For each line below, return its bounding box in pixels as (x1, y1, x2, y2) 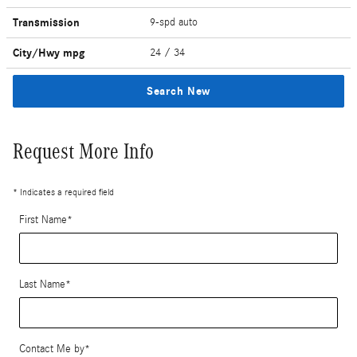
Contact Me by (19, 342, 84, 355)
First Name (19, 213, 67, 226)
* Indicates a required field (13, 186, 114, 198)
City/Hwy (13, 45, 63, 60)
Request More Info (13, 139, 154, 163)
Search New (147, 84, 210, 98)
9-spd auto (150, 15, 202, 29)
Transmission (13, 15, 80, 29)
